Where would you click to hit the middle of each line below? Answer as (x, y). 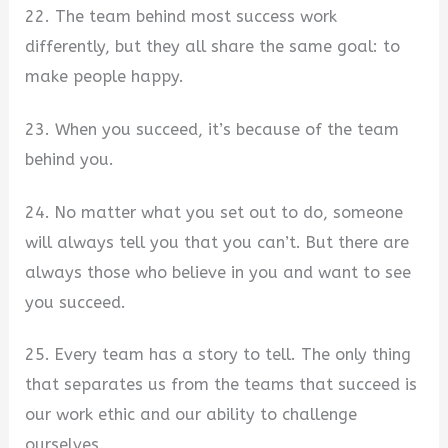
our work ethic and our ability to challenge (191, 415)
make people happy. (105, 77)
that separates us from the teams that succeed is (221, 385)
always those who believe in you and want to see (218, 272)
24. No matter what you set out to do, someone (214, 212)
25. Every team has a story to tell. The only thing (218, 355)
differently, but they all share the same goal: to (213, 47)
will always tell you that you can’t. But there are (217, 242)
